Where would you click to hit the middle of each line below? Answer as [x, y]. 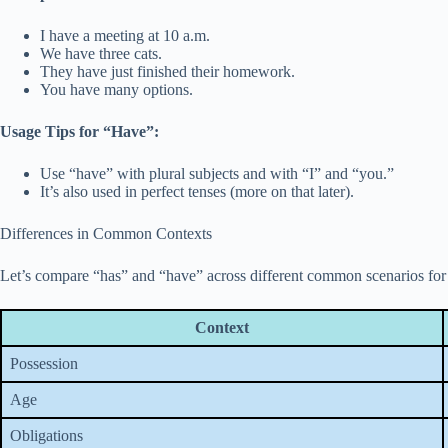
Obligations [46, 435]
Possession [44, 363]
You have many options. [116, 89]
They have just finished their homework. [167, 71]
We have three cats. [101, 53]
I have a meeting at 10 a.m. [125, 35]
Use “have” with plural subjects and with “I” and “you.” [217, 173]
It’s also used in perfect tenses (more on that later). [197, 191]
